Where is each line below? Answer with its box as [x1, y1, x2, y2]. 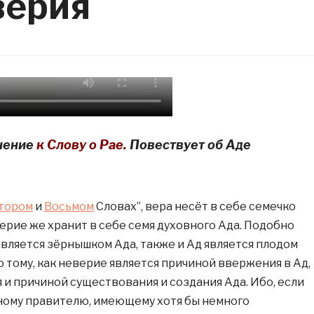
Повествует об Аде [129, 137, 251, 152]
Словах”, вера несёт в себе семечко [93, 200, 296, 213]
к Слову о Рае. [36, 137, 130, 152]
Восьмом [43, 200, 94, 213]
